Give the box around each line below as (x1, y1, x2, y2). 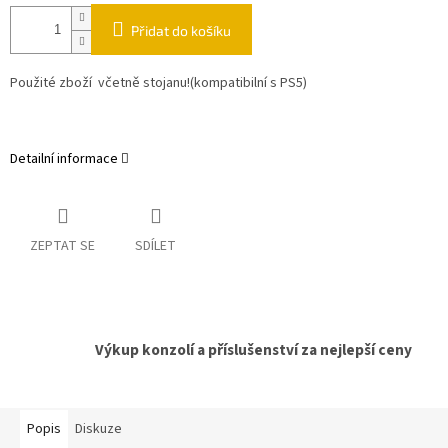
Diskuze (75, 419, 122, 440)
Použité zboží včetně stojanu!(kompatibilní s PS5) (10, 73, 307, 94)
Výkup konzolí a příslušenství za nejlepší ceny (95, 339, 412, 362)
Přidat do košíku (131, 22, 231, 40)
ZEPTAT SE (30, 236, 95, 257)
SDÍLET (135, 236, 176, 257)
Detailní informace (10, 149, 118, 170)
